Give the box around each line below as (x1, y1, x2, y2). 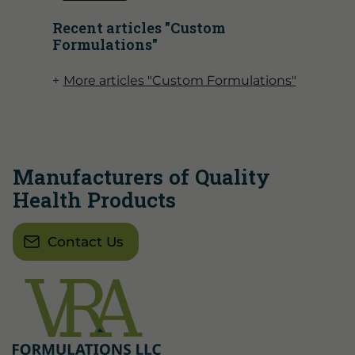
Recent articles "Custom (52, 18, 225, 38)
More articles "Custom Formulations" (63, 73, 296, 89)
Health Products (13, 185, 176, 214)
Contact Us (47, 234, 124, 250)
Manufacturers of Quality (13, 162, 270, 191)
